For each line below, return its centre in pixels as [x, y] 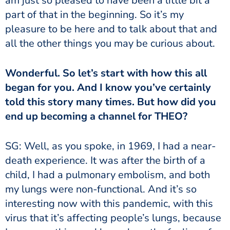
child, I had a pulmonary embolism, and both [108, 175]
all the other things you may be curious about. [111, 43]
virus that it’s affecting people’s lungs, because [113, 218]
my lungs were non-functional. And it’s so [101, 189]
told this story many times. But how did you [111, 102]
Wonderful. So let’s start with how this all [106, 73]
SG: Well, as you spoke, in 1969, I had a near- [110, 146]
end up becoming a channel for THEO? [98, 116]
